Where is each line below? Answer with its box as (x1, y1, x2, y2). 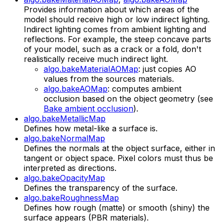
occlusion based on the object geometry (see (44, 94, 213, 104)
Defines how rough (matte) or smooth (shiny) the (24, 203, 210, 213)
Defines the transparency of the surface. (24, 183, 177, 193)
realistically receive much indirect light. (24, 54, 168, 64)
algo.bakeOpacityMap (24, 173, 105, 183)
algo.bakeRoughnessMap (24, 193, 119, 203)
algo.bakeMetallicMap (24, 113, 106, 124)
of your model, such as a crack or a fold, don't (24, 44, 201, 55)
